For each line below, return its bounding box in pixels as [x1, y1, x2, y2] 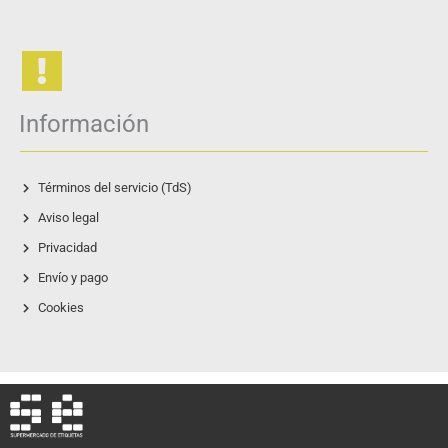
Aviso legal [37, 210, 99, 226]
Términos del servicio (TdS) [37, 180, 192, 196]
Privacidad [37, 240, 97, 256]
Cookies [37, 300, 84, 316]
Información [19, 110, 149, 139]
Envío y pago [37, 270, 108, 286]
